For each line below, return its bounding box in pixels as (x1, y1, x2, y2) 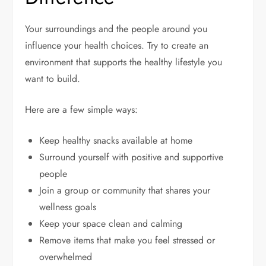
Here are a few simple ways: (25, 102, 138, 116)
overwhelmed (39, 249, 93, 264)
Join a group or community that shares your (39, 183, 211, 197)
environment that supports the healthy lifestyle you (25, 55, 223, 69)
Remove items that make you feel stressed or (39, 233, 216, 247)
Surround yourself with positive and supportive (39, 150, 224, 164)
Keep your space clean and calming (39, 216, 183, 230)
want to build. (25, 71, 81, 85)
